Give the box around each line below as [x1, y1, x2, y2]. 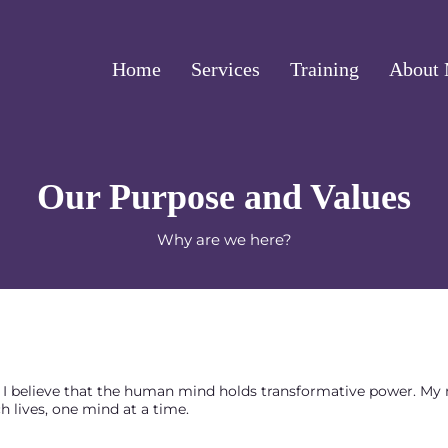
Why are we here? [156, 229, 292, 249]
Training [290, 58, 359, 81]
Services [191, 58, 260, 81]
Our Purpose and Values [37, 176, 411, 217]
